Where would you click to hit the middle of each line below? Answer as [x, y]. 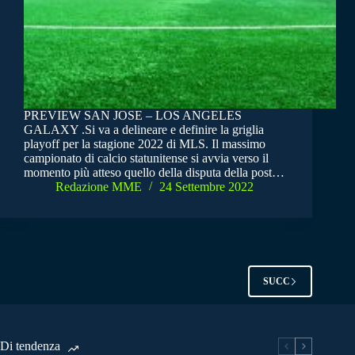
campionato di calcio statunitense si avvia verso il [146, 158]
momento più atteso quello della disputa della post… [154, 173]
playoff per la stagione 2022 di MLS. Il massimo [145, 144]
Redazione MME [99, 187]
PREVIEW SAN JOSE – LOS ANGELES [133, 116]
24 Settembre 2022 [206, 187]
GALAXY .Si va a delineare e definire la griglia [144, 130]
